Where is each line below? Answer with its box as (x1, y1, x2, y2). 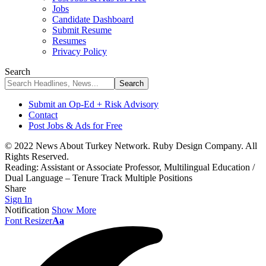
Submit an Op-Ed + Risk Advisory (28, 99, 159, 109)
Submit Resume (52, 25, 112, 35)
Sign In (5, 194, 32, 204)
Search (5, 66, 30, 77)
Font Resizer (5, 216, 52, 226)
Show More (52, 205, 96, 215)
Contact (28, 110, 58, 120)
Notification (5, 205, 49, 215)
